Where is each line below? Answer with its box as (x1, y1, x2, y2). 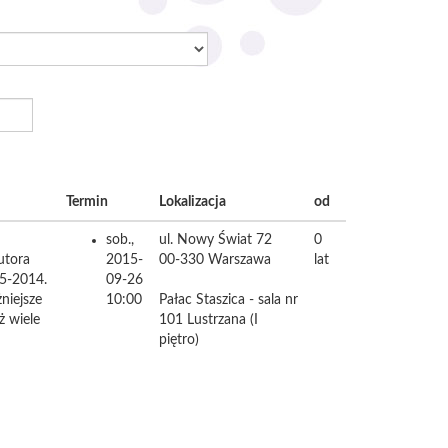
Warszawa (208, 253, 271, 267)
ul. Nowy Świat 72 (159, 233, 272, 247)
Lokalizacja (159, 195, 226, 209)
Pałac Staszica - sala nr (159, 293, 298, 307)
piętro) (159, 333, 199, 347)
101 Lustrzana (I (159, 313, 258, 327)
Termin (66, 195, 108, 209)
